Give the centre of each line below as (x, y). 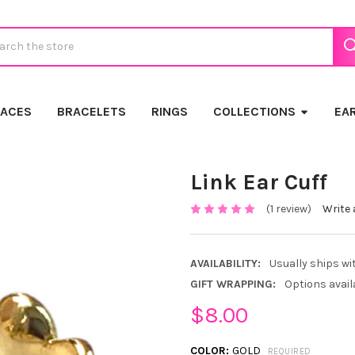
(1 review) (288, 209)
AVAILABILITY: (225, 264)
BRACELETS (91, 111)
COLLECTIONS (254, 111)
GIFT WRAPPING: (233, 284)
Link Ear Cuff (259, 181)
